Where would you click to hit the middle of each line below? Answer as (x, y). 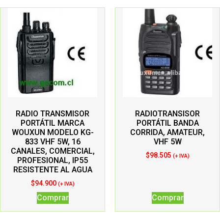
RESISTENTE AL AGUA (53, 169)
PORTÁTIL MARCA (53, 123)
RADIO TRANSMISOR (53, 113)
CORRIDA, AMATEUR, (167, 132)
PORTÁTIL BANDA (167, 123)
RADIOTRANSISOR (167, 113)
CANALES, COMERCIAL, (53, 151)
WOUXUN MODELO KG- (53, 132)
